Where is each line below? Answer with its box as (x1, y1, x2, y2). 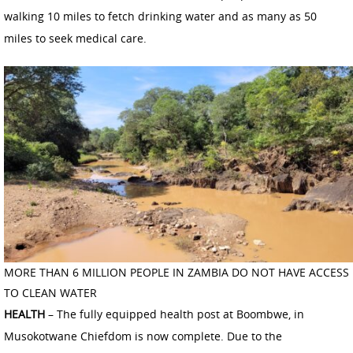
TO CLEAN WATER (4, 284, 97, 300)
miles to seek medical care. (4, 30, 147, 46)
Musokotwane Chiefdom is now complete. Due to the (4, 328, 282, 344)
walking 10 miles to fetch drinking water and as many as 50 (4, 8, 317, 24)
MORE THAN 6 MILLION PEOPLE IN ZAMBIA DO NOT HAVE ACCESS (4, 264, 349, 280)
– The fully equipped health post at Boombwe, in (45, 306, 304, 321)
